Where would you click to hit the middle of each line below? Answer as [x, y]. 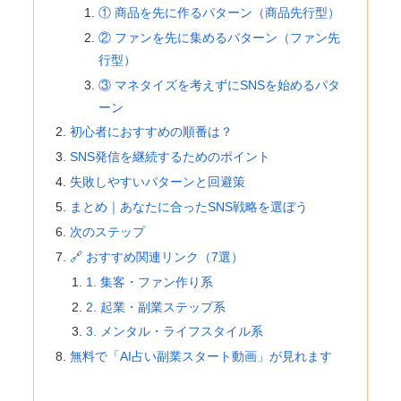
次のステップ [108, 231]
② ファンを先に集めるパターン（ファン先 [219, 37]
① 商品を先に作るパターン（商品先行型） [219, 12]
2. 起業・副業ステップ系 [155, 307]
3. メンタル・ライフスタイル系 [174, 332]
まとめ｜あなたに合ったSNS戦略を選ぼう [189, 207]
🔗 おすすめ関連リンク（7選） [157, 256]
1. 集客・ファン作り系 [149, 282]
